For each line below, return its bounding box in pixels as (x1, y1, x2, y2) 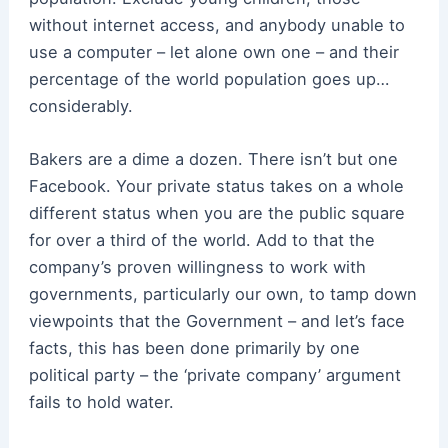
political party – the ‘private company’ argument (28, 365, 401, 386)
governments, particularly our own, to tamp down (28, 284, 417, 305)
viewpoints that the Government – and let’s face (28, 311, 405, 332)
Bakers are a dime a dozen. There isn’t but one (28, 149, 398, 170)
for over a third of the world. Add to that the (28, 230, 375, 251)
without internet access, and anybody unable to (28, 14, 405, 35)
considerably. (28, 95, 133, 116)
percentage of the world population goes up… (28, 68, 389, 89)
